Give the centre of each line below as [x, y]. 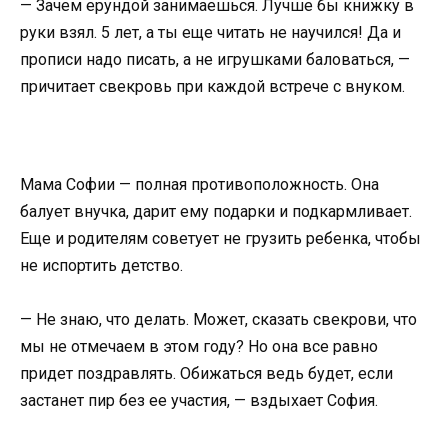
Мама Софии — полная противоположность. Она [199, 184]
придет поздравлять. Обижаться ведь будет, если [206, 373]
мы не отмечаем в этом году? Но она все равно [199, 346]
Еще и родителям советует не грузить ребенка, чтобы [220, 238]
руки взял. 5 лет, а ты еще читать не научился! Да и [210, 33]
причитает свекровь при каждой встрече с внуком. [212, 87]
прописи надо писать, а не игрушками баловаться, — [215, 60]
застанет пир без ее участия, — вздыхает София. [199, 400]
